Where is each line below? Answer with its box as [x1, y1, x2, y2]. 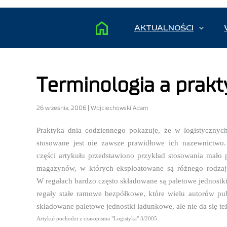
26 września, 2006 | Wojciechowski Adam [36, 105, 148, 111]
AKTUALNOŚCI [134, 23, 194, 33]
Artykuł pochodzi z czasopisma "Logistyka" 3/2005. [36, 216, 159, 222]
